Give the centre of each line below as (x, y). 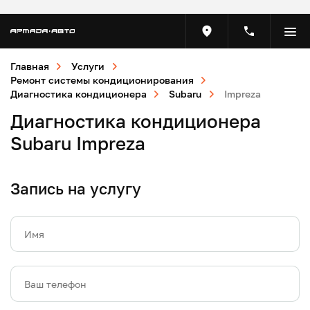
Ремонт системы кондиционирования (102, 80)
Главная (30, 66)
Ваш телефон (55, 284)
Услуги (88, 66)
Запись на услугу (76, 189)
